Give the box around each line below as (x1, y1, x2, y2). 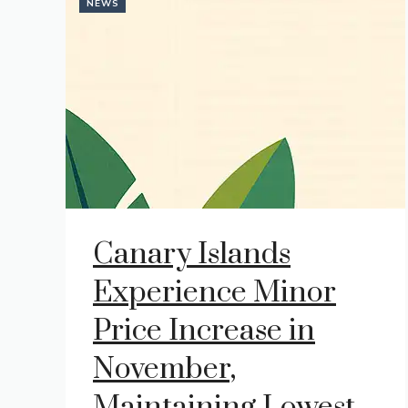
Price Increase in (93, 312, 315, 350)
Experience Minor (93, 274, 336, 311)
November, (93, 351, 236, 388)
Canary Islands (93, 236, 291, 273)
